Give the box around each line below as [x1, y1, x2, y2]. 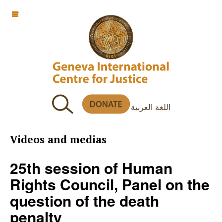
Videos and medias [10, 132, 107, 146]
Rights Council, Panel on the [10, 173, 210, 195]
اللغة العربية [130, 100, 170, 112]
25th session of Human [10, 157, 172, 178]
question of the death [10, 190, 159, 211]
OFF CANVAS [18, 8, 56, 17]
